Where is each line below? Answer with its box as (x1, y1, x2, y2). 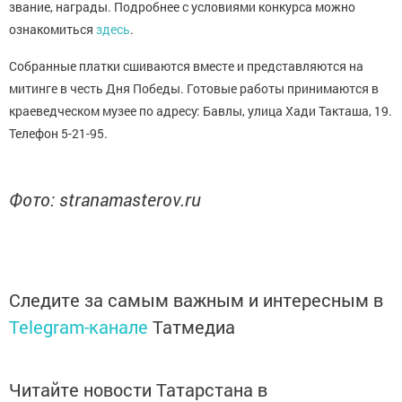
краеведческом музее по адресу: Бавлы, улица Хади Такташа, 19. (9, 102, 392, 119)
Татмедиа (153, 315, 235, 338)
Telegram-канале (9, 315, 148, 338)
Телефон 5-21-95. (9, 125, 108, 142)
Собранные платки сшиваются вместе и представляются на (9, 57, 363, 74)
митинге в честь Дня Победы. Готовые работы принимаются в (9, 80, 379, 97)
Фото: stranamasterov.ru (9, 188, 201, 211)
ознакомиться (9, 21, 96, 38)
